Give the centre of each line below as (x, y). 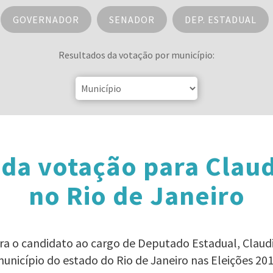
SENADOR (132, 19)
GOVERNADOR (46, 19)
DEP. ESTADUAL (220, 19)
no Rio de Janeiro (136, 195)
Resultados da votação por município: (136, 55)
